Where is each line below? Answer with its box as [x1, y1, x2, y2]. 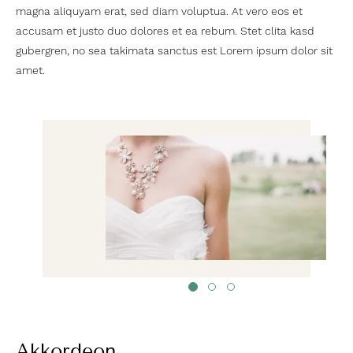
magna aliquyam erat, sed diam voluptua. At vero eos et [16, 5, 303, 17]
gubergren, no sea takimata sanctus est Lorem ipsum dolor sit [16, 44, 333, 57]
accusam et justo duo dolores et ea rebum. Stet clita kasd [16, 24, 314, 37]
